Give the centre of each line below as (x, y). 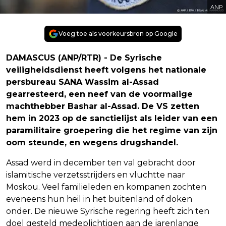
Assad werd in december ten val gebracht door (101, 162)
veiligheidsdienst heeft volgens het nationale (106, 70)
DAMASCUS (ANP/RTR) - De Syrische (84, 58)
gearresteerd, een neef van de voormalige (99, 94)
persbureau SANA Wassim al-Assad (82, 82)
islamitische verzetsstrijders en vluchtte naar (96, 175)
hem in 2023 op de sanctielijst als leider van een (112, 118)
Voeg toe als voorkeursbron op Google (118, 33)
